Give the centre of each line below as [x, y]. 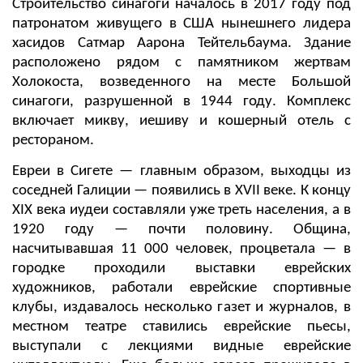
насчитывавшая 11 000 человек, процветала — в [181, 249]
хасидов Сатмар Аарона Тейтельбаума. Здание [181, 43]
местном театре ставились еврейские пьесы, [181, 327]
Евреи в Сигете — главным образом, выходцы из [181, 171]
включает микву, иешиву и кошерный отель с [181, 121]
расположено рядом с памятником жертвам [181, 62]
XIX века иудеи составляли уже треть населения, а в [181, 210]
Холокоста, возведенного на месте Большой [181, 82]
